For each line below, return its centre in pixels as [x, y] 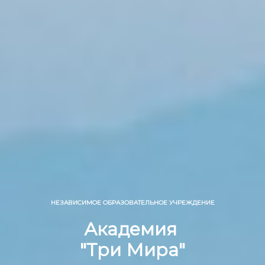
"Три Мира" [132, 250]
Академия [132, 229]
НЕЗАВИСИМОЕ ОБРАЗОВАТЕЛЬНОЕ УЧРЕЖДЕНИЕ [132, 203]
